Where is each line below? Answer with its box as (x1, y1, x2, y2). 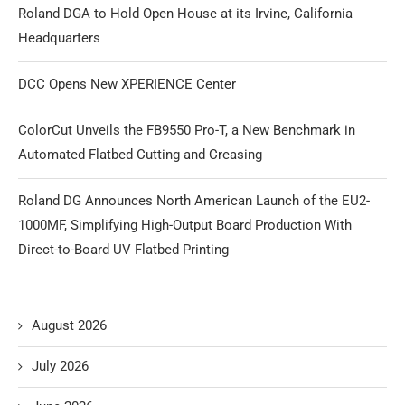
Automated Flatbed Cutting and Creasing (18, 146, 262, 163)
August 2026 (32, 316, 107, 334)
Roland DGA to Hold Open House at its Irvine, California (18, 5, 353, 22)
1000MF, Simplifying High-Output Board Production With (18, 216, 352, 233)
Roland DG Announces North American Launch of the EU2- (18, 192, 370, 209)
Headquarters (18, 29, 100, 46)
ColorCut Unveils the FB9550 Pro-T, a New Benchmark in (18, 121, 355, 138)
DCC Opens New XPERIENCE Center (18, 75, 236, 92)
